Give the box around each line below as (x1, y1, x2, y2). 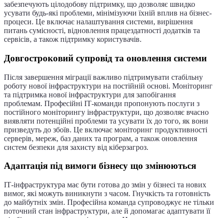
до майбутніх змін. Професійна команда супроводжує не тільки (4, 198, 214, 206)
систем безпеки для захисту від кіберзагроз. (4, 143, 148, 151)
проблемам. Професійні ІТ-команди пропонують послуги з (4, 99, 200, 108)
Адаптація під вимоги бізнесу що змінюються (4, 161, 196, 171)
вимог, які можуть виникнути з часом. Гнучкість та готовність (4, 189, 210, 198)
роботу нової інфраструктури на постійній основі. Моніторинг (4, 81, 213, 90)
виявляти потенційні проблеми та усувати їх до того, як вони (4, 116, 208, 125)
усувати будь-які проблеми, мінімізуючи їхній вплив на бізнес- (4, 9, 212, 18)
